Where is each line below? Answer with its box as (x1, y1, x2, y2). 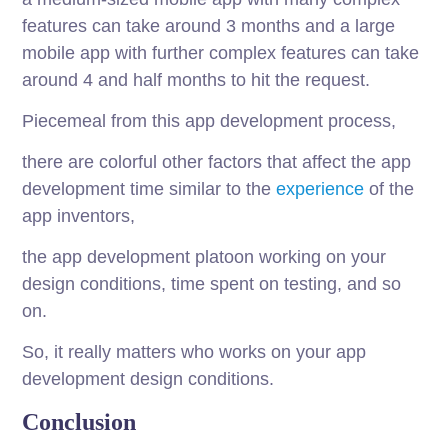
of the (364, 179, 415, 200)
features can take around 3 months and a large (22, 16, 396, 37)
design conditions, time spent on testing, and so (22, 274, 402, 295)
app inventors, (22, 206, 136, 227)
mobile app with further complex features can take (22, 43, 420, 64)
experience (276, 179, 365, 200)
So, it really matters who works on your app (22, 342, 367, 363)
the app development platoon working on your (22, 247, 387, 268)
